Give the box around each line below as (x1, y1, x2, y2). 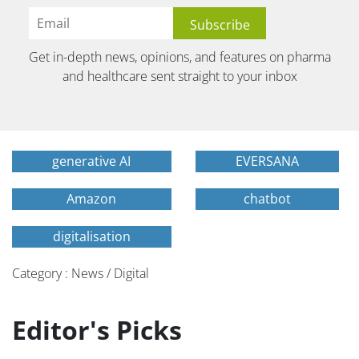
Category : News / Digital (12, 264, 149, 283)
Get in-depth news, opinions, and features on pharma (28, 48, 331, 67)
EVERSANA (235, 152, 299, 171)
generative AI (52, 152, 131, 171)
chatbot (243, 190, 291, 208)
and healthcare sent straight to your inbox (62, 67, 297, 86)
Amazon (67, 190, 117, 208)
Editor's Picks (12, 313, 182, 348)
